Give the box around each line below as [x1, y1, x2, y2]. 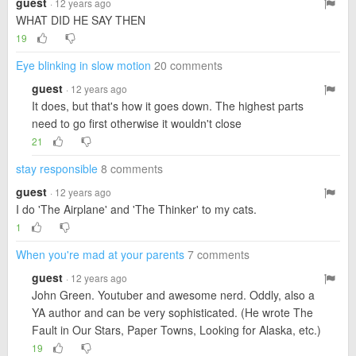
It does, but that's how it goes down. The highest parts [32, 98, 304, 114]
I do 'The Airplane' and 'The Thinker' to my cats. [16, 201, 257, 217]
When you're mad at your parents [16, 246, 184, 262]
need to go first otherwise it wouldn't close [32, 115, 242, 131]
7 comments [188, 246, 250, 262]
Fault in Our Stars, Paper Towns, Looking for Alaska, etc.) [32, 322, 321, 338]
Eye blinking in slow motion [16, 57, 151, 73]
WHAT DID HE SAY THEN [16, 12, 145, 28]
